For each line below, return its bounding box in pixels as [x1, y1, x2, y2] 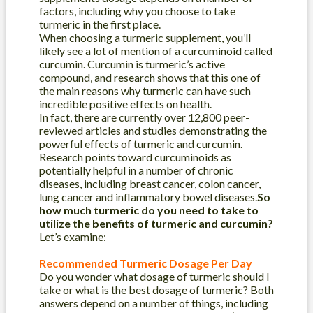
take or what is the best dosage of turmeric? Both [39, 283, 274, 297]
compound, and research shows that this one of [39, 71, 261, 85]
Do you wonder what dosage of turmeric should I [39, 270, 270, 284]
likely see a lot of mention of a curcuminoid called [39, 44, 272, 58]
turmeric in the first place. [39, 17, 161, 31]
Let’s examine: [39, 230, 106, 244]
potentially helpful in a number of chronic [39, 163, 233, 177]
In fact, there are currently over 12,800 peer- [39, 110, 249, 124]
